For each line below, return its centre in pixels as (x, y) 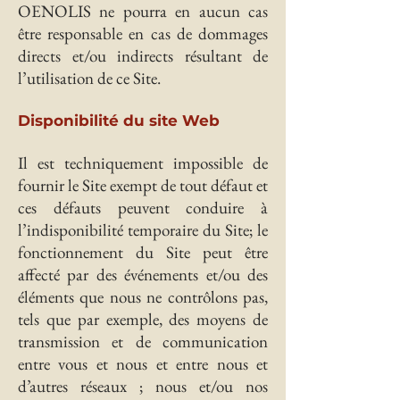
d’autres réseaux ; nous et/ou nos (143, 386)
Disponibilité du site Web (119, 121)
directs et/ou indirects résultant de (143, 56)
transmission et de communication (143, 342)
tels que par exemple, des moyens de (143, 319)
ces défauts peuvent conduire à (143, 208)
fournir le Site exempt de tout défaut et (143, 185)
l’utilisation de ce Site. (89, 78)
